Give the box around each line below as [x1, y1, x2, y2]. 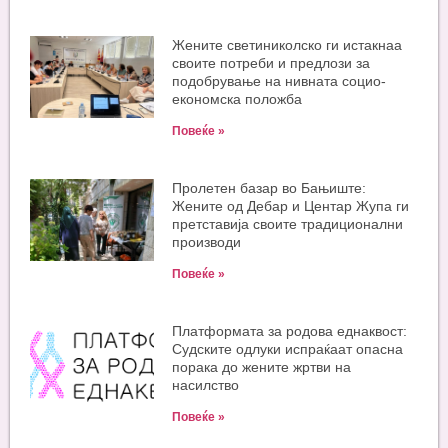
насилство [172, 376, 240, 393]
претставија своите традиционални [172, 215, 404, 232]
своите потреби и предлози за [172, 54, 371, 71]
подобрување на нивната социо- [172, 72, 387, 89]
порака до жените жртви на [172, 358, 352, 375]
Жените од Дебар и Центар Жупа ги [172, 197, 410, 214]
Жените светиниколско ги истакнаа [172, 36, 403, 53]
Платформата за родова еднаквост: [172, 322, 408, 339]
